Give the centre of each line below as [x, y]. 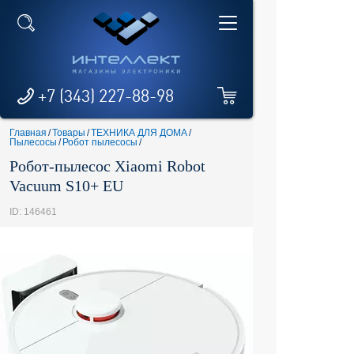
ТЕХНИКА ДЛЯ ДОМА [139, 133]
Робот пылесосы [100, 142]
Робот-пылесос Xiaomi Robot [107, 166]
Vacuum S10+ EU [66, 186]
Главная [28, 133]
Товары [69, 133]
